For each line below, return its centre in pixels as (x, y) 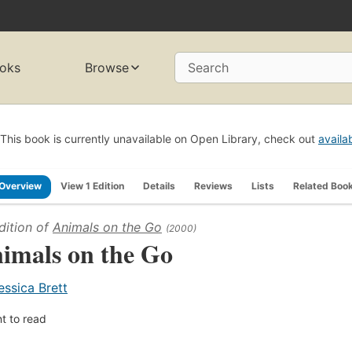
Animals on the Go (107, 227)
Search (208, 68)
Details (159, 185)
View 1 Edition (92, 185)
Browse (107, 68)
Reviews (213, 185)
